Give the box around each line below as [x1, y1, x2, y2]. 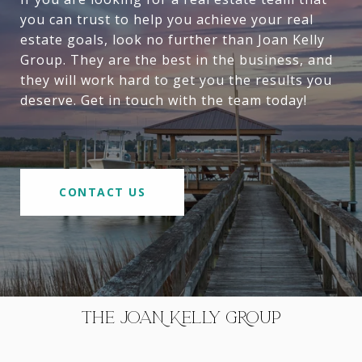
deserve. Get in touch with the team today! [20, 91, 307, 110]
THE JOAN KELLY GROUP [81, 309, 281, 327]
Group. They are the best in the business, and [20, 51, 333, 69]
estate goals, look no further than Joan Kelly [20, 31, 325, 49]
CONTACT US [59, 184, 145, 200]
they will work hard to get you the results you [20, 71, 332, 90]
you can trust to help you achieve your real [20, 11, 314, 29]
